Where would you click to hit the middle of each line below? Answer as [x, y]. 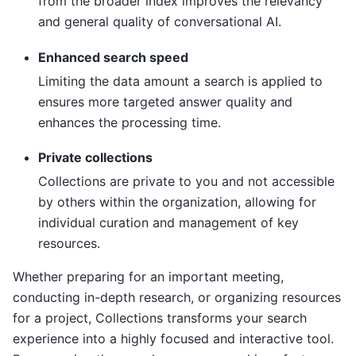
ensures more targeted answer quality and [165, 101]
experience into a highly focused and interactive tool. [173, 339]
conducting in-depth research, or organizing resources [177, 298]
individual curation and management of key [168, 223]
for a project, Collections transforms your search [160, 318]
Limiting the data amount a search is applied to [180, 81]
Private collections [95, 158]
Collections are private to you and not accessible [186, 182]
